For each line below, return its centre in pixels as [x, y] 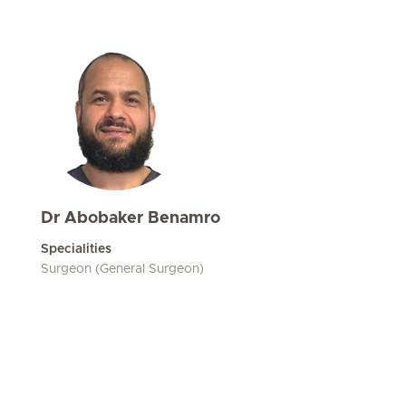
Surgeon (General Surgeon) [122, 269]
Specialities [76, 249]
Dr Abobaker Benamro [130, 218]
